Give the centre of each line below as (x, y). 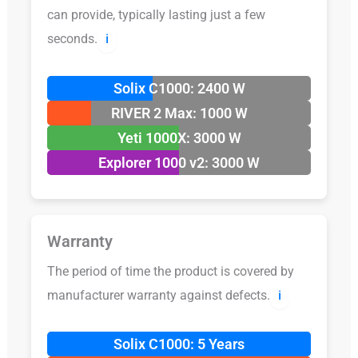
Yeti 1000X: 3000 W (179, 137)
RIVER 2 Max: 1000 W (179, 113)
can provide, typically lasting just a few (156, 15)
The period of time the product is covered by (170, 271)
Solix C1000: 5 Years (179, 344)
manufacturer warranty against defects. (158, 295)
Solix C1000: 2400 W (179, 88)
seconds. (72, 39)
